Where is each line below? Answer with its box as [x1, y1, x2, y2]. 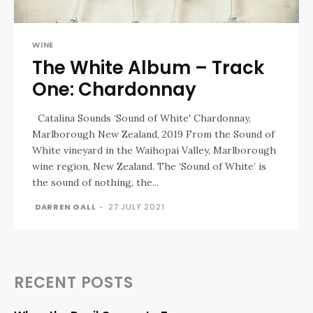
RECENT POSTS [14, 271, 133, 293]
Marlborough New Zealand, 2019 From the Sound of [32, 127, 186, 140]
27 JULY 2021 [108, 201, 165, 212]
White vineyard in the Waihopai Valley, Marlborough [32, 143, 276, 156]
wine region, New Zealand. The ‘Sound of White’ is [32, 159, 266, 173]
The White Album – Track [32, 54, 264, 80]
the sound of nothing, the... [32, 175, 159, 189]
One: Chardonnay [32, 76, 196, 102]
